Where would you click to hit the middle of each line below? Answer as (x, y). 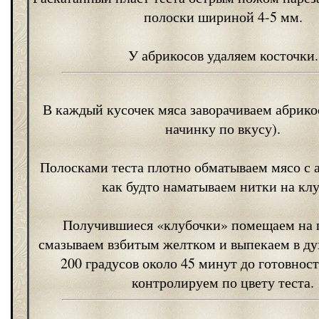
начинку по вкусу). (223, 129)
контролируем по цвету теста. (223, 282)
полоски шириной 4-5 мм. (223, 17)
